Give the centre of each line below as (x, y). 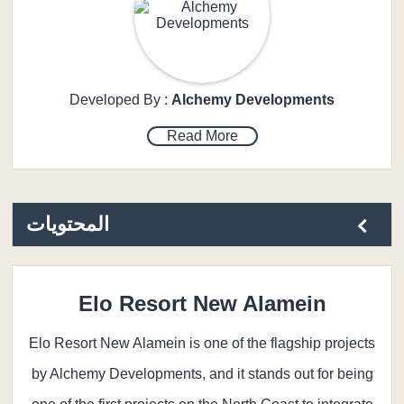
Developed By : (120, 100)
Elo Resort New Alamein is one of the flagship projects (202, 343)
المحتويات (68, 224)
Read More (202, 136)
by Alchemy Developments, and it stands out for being (202, 374)
